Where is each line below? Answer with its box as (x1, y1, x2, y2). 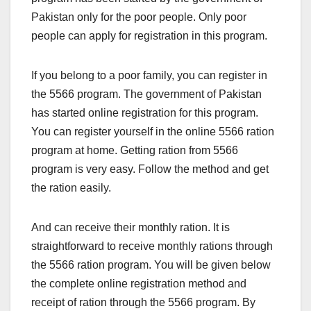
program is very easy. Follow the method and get (31, 162, 269, 175)
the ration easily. (31, 181, 111, 194)
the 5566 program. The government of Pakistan (31, 87, 262, 100)
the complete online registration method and (31, 277, 246, 289)
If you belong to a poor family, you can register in (31, 69, 267, 81)
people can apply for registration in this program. (31, 29, 267, 42)
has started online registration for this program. (31, 106, 258, 119)
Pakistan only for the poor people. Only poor (31, 10, 246, 23)
